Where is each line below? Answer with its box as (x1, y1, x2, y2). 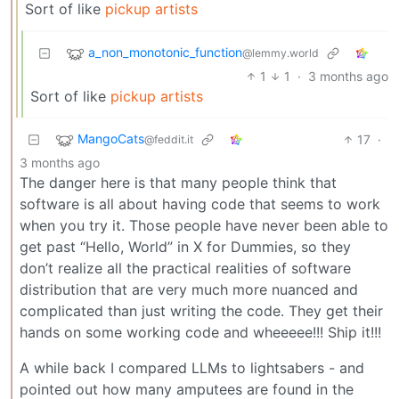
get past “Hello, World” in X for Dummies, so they (20, 237, 351, 256)
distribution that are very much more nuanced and (20, 280, 358, 298)
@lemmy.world (242, 46, 319, 61)
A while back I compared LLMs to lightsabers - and (20, 358, 364, 377)
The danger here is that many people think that (20, 173, 337, 191)
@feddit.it (144, 133, 193, 147)
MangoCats (77, 131, 144, 147)
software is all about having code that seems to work (20, 194, 380, 213)
